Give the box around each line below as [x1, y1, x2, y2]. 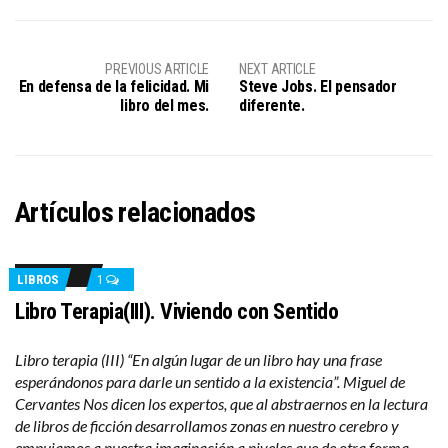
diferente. [239, 96, 305, 115]
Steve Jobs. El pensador [239, 77, 397, 96]
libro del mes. [120, 96, 209, 115]
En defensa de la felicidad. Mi [18, 77, 209, 96]
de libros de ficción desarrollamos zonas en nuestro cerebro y [15, 416, 399, 435]
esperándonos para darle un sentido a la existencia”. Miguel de [15, 372, 405, 391]
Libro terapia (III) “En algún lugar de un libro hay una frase [15, 350, 382, 369]
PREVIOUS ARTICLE [105, 61, 209, 77]
